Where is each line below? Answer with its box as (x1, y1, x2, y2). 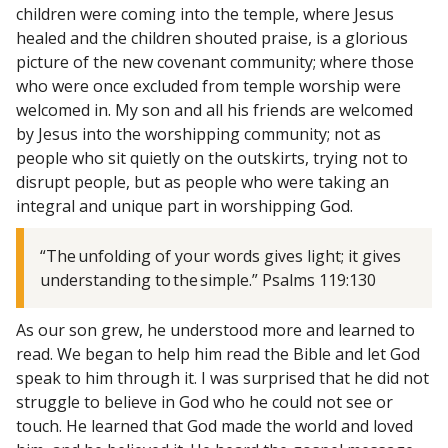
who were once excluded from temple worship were (16, 74, 401, 97)
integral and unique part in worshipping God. (16, 194, 353, 217)
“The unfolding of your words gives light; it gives (40, 244, 401, 267)
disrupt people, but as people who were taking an (16, 170, 389, 193)
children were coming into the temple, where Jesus (16, 2, 394, 25)
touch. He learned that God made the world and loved (16, 414, 413, 437)
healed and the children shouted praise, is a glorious (16, 26, 408, 49)
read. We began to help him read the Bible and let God (16, 342, 420, 365)
